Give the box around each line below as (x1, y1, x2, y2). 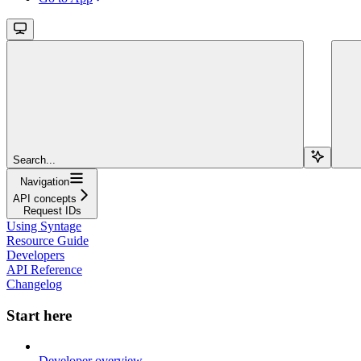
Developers (6, 247, 64, 262)
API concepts (13, 192, 77, 205)
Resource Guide (6, 233, 89, 247)
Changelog (6, 276, 62, 291)
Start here (6, 306, 72, 324)
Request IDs (23, 204, 81, 217)
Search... (13, 153, 56, 166)
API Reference (6, 262, 82, 276)
